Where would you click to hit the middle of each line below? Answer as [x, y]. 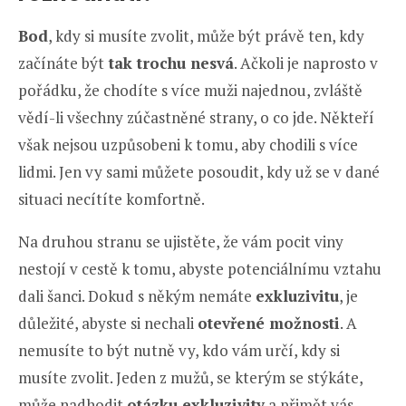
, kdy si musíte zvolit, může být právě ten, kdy [206, 35]
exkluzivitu [297, 295]
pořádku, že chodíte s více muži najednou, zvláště [190, 90]
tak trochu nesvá [169, 63]
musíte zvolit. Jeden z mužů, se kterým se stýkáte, [190, 377]
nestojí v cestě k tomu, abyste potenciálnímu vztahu [200, 268]
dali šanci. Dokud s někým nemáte [137, 295]
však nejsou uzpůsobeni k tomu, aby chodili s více [188, 144]
